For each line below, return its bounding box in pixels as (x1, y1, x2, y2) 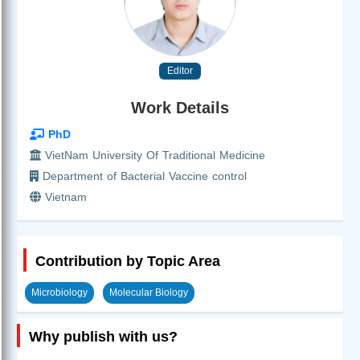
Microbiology (31, 286, 88, 298)
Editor (167, 64, 193, 76)
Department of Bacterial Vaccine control (39, 169, 247, 182)
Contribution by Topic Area (35, 252, 220, 269)
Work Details (131, 98, 229, 117)
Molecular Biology (109, 286, 188, 298)
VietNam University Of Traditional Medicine (41, 148, 265, 162)
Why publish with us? (29, 328, 178, 345)
